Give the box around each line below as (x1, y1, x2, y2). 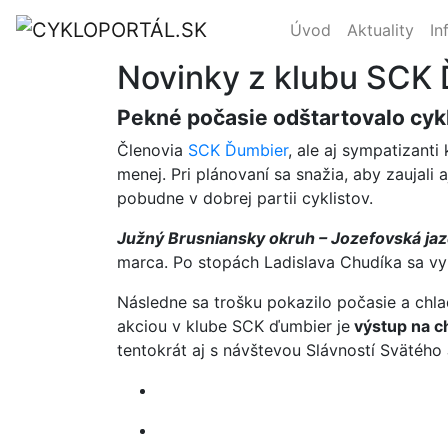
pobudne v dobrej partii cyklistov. (117, 188, 373, 208)
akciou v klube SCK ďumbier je (117, 316, 350, 336)
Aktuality (347, 19, 415, 40)
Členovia (117, 140, 188, 160)
